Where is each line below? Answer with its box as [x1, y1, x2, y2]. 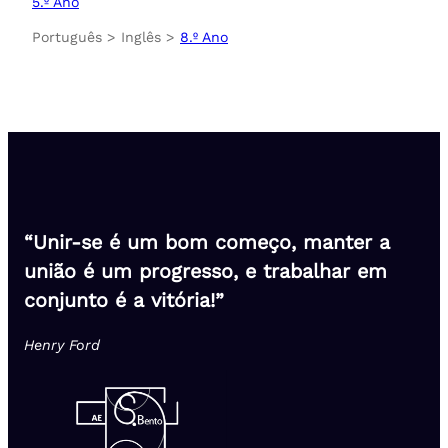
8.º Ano [180, 29, 228, 46]
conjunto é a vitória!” [24, 289, 224, 313]
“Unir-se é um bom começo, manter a [24, 231, 390, 255]
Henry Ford [24, 336, 100, 354]
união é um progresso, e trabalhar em [24, 260, 387, 284]
